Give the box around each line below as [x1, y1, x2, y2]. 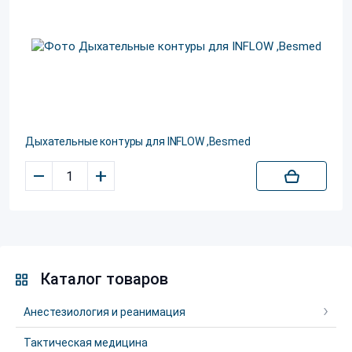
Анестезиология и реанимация [24, 306, 185, 318]
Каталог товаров [40, 269, 168, 288]
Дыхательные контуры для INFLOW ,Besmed [25, 135, 251, 148]
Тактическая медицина [24, 336, 148, 349]
